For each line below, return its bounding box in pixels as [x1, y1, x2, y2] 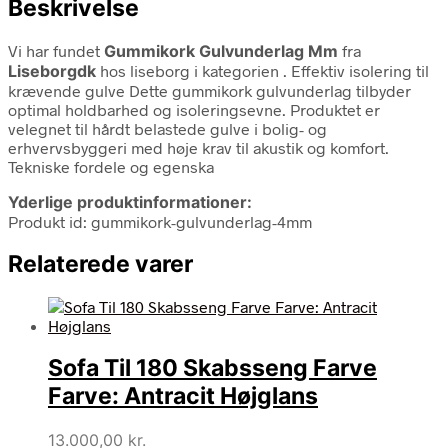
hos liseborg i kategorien [96, 60, 283, 80]
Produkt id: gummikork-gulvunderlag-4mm [8, 211, 312, 231]
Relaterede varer [8, 249, 193, 278]
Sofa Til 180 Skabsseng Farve [48, 354, 377, 383]
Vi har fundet [8, 40, 104, 60]
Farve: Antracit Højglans [48, 382, 318, 411]
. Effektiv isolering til [283, 60, 429, 80]
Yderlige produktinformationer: [8, 191, 252, 212]
